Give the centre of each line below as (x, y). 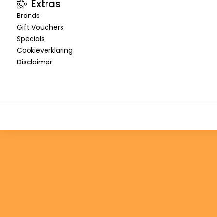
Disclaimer (35, 62)
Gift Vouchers (40, 27)
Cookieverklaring (45, 51)
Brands (28, 16)
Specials (31, 39)
